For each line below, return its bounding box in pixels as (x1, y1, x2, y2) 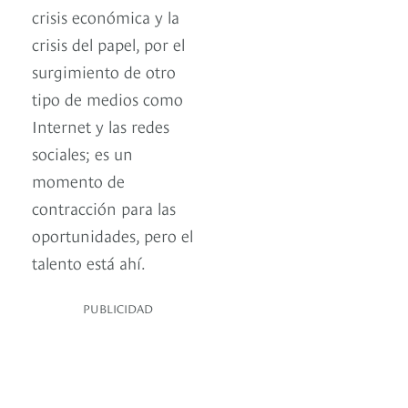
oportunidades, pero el (32, 223, 193, 247)
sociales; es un (32, 141, 133, 165)
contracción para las (32, 196, 176, 219)
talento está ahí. (32, 250, 146, 274)
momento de (32, 168, 125, 192)
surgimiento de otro (32, 59, 176, 83)
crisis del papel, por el (32, 32, 185, 56)
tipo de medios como (32, 87, 183, 110)
